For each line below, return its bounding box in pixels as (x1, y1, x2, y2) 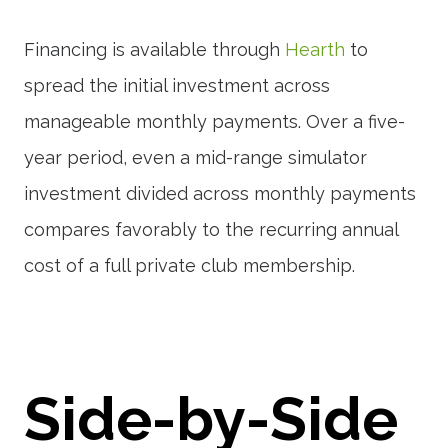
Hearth (285, 39, 345, 60)
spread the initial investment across (24, 75, 330, 96)
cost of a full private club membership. (24, 255, 355, 276)
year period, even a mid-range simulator (24, 147, 367, 168)
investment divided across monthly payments (24, 183, 416, 204)
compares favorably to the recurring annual (24, 219, 398, 240)
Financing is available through (24, 39, 285, 60)
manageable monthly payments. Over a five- (24, 111, 405, 132)
